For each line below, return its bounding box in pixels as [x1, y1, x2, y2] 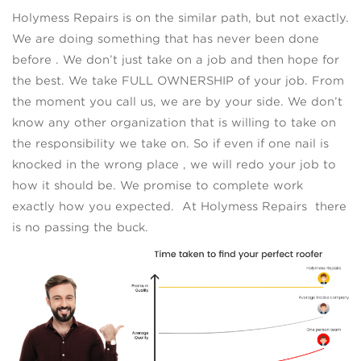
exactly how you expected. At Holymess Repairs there [12, 199, 346, 213]
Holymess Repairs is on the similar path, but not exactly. [12, 10, 349, 24]
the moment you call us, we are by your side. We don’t [12, 94, 342, 108]
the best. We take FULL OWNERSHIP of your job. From [12, 73, 344, 87]
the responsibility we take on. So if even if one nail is [12, 136, 329, 150]
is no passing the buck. [12, 220, 148, 234]
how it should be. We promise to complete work [12, 178, 303, 192]
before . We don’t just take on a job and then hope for [12, 52, 339, 66]
